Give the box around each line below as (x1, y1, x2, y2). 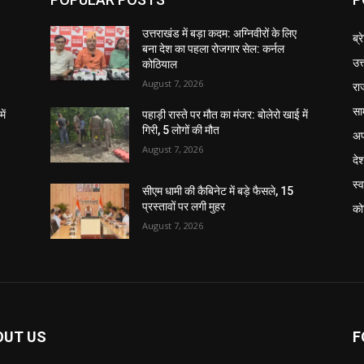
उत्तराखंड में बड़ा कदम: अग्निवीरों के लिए (142, 27, 297, 40)
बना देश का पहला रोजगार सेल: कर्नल (142, 42, 285, 55)
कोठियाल (142, 58, 178, 71)
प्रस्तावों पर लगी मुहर (142, 200, 226, 214)
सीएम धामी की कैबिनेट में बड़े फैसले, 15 (142, 184, 294, 198)
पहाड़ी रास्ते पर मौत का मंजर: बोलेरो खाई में (142, 108, 309, 121)
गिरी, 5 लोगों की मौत (142, 123, 220, 136)
